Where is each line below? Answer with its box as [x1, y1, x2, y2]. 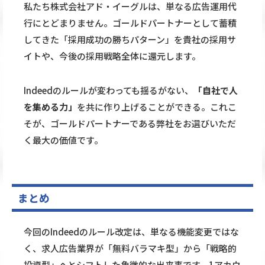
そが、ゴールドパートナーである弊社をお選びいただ [24, 117, 236, 130]
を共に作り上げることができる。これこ [77, 101, 237, 114]
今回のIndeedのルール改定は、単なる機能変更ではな [24, 225, 239, 238]
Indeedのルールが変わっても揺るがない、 [24, 84, 193, 97]
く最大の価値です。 [24, 134, 103, 147]
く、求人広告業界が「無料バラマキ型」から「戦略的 [24, 242, 237, 255]
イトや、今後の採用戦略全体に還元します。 [24, 50, 201, 63]
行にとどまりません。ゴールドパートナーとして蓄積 [24, 17, 237, 30]
